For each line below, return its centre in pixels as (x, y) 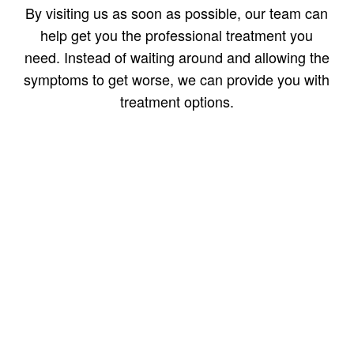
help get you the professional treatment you (177, 35)
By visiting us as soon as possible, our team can (177, 13)
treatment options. (177, 102)
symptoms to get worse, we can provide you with (177, 79)
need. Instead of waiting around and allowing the (177, 57)
